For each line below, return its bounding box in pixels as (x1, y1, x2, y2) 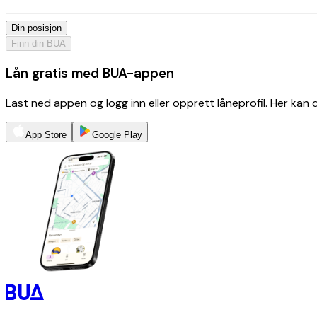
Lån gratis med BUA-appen (6, 64, 174, 82)
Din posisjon (11, 23, 62, 34)
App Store (25, 129, 67, 140)
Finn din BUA (11, 38, 66, 50)
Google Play (92, 129, 142, 140)
